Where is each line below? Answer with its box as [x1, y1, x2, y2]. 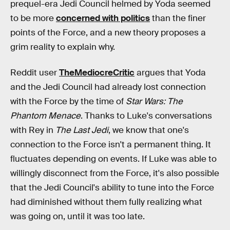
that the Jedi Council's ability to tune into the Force [10, 182, 214, 193]
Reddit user [10, 67, 59, 78]
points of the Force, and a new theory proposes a [10, 27, 206, 38]
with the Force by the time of [10, 95, 126, 107]
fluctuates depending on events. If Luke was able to [10, 153, 217, 164]
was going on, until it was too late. [10, 210, 145, 222]
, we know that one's [108, 124, 189, 136]
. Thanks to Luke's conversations [81, 110, 212, 121]
